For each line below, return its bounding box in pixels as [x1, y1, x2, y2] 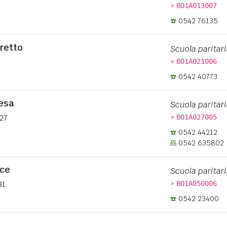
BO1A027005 [176, 113, 217, 121]
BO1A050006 [176, 179, 217, 187]
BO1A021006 [176, 57, 217, 65]
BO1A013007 [176, 2, 217, 10]
